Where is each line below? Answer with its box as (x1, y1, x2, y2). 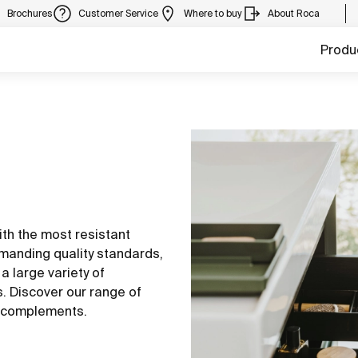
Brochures (7, 8, 53, 18)
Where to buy (184, 8, 242, 18)
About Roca (268, 8, 320, 18)
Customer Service (78, 8, 158, 18)
